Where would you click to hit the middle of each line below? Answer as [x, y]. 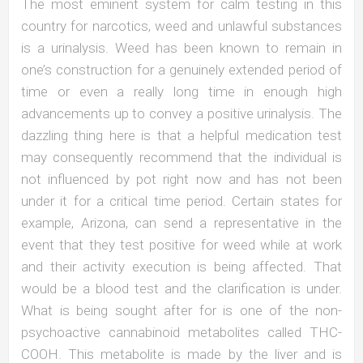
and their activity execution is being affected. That [181, 266]
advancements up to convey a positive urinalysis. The [181, 113]
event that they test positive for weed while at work [181, 244]
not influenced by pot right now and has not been [181, 179]
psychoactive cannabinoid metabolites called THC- [181, 332]
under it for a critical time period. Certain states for [181, 201]
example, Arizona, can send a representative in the [181, 222]
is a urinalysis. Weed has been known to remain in [181, 47]
